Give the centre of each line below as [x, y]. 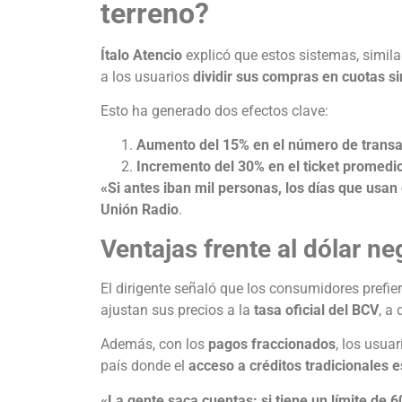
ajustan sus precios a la [177, 310]
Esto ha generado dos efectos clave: [214, 110]
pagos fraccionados [272, 345]
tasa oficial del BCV [316, 310]
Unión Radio [140, 210]
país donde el [144, 366]
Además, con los [154, 345]
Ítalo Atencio [141, 55]
